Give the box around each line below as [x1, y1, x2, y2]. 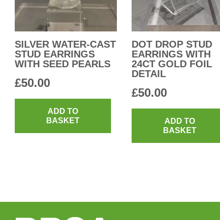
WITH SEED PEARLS [15, 58, 110, 69]
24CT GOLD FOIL [132, 58, 212, 69]
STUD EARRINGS [15, 48, 95, 59]
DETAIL [132, 68, 166, 79]
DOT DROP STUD [132, 38, 212, 50]
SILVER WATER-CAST [15, 38, 116, 50]
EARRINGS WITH [132, 48, 211, 59]
